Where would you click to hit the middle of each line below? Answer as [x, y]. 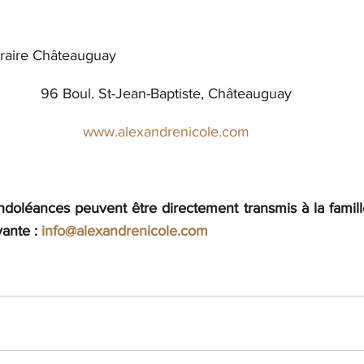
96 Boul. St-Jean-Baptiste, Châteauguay [166, 93]
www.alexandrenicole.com [166, 132]
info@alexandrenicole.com [125, 231]
